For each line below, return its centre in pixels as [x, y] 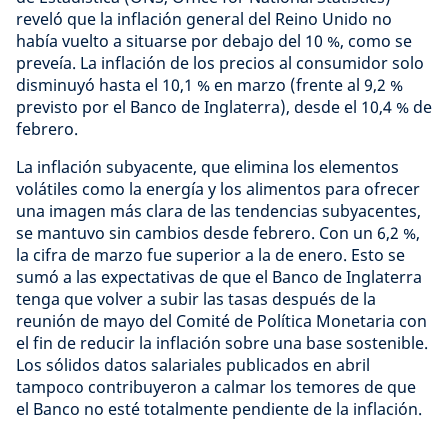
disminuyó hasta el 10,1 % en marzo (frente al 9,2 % [209, 85]
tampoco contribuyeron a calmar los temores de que [216, 387]
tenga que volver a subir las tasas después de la [196, 299]
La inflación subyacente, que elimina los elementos [207, 167]
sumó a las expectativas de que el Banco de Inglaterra [219, 277]
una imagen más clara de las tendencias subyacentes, [218, 211]
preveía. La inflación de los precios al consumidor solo [220, 63]
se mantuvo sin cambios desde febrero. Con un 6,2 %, [218, 233]
